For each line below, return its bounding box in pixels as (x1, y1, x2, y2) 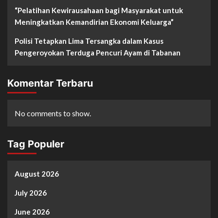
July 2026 (15, 188, 47, 198)
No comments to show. (15, 109, 91, 118)
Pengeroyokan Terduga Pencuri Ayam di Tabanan (15, 48, 181, 57)
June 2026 (15, 207, 50, 217)
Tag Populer (7, 138, 64, 150)
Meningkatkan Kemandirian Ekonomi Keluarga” (15, 18, 174, 27)
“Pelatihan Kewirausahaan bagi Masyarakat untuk (15, 6, 183, 15)
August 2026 (15, 169, 59, 179)
